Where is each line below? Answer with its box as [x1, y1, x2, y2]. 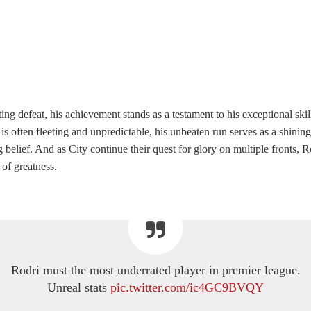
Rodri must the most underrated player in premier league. [10, 263, 301, 278]
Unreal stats [47, 280, 110, 295]
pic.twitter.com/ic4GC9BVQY [110, 280, 264, 295]
